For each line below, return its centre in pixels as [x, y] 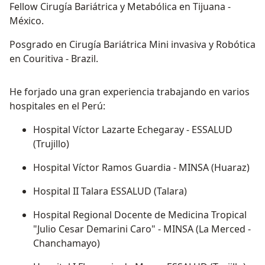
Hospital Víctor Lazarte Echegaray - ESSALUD [133, 130]
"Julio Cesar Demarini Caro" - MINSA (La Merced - [142, 229]
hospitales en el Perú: [57, 106]
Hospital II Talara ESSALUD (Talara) [110, 191]
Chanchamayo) [67, 243]
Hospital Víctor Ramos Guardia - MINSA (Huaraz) [141, 168]
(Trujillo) [51, 144]
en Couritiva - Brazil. [55, 59]
